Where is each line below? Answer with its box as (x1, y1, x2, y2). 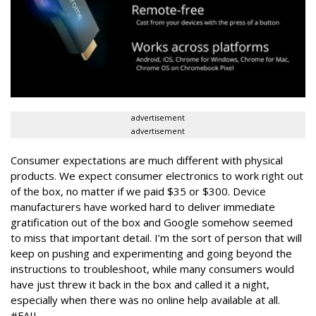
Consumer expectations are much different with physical (11, 152, 283, 167)
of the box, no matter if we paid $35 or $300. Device (11, 183, 266, 198)
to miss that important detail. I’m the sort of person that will (11, 230, 302, 245)
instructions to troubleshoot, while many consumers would (11, 261, 294, 276)
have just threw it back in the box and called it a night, (11, 276, 269, 291)
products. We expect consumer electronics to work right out (11, 168, 303, 183)
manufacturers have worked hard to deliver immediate (11, 199, 275, 214)
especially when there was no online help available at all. (11, 292, 280, 307)
